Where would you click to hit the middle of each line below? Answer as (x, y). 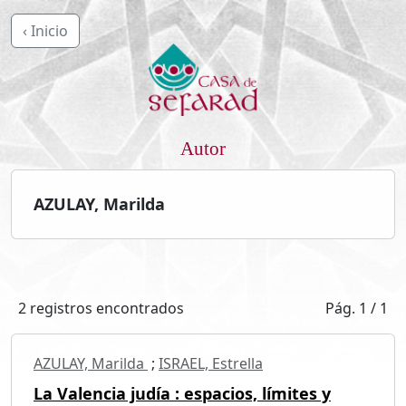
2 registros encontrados (101, 308)
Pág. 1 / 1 (357, 308)
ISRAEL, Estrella (211, 363)
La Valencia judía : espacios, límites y (182, 393)
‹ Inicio (45, 31)
